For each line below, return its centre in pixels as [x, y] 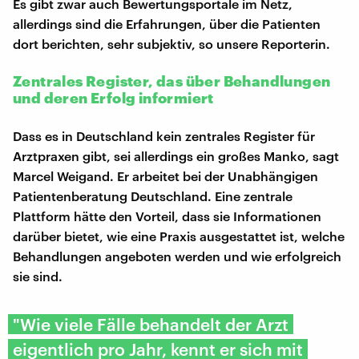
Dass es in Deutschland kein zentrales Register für [164, 135]
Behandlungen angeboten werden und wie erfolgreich [177, 256]
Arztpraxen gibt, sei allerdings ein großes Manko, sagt [176, 155]
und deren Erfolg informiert [113, 97]
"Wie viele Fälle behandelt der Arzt [151, 324]
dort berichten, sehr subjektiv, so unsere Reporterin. [171, 43]
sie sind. [38, 276]
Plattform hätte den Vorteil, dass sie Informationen [167, 216]
